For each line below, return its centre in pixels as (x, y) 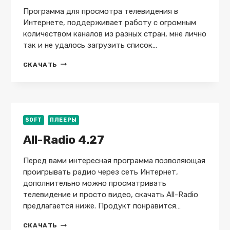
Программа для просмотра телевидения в (100, 11)
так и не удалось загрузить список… (90, 45)
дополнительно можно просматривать (94, 183)
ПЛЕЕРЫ (63, 120)
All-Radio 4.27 (63, 140)
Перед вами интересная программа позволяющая (114, 161)
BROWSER (75, 72)
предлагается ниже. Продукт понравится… (102, 206)
